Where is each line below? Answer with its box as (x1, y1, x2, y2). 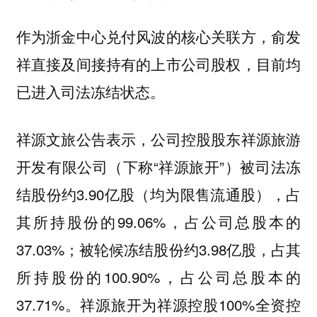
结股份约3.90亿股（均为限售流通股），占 (16, 183, 301, 205)
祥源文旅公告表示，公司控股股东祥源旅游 (16, 128, 301, 150)
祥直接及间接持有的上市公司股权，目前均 (16, 53, 301, 75)
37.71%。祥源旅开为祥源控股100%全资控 (16, 294, 301, 316)
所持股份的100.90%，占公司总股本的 (16, 266, 301, 288)
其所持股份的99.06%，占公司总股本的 (16, 211, 301, 233)
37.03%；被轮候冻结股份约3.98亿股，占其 (16, 238, 301, 260)
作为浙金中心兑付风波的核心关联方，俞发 (16, 25, 301, 47)
